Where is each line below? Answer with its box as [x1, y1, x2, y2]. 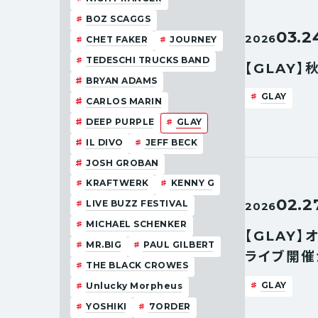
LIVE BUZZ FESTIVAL [86, 198, 189, 209]
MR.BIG [86, 239, 122, 251]
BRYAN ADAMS [86, 75, 158, 86]
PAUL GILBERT [143, 239, 215, 251]
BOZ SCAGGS [86, 13, 151, 25]
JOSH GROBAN [86, 157, 159, 168]
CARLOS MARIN [86, 95, 163, 106]
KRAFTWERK [86, 177, 149, 189]
